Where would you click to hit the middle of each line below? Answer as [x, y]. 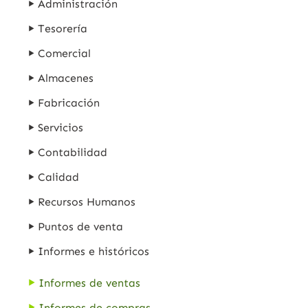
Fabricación [69, 102]
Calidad [59, 177]
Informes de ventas [90, 283]
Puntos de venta [81, 226]
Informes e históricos [94, 251]
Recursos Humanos [87, 201]
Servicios [61, 127]
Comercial [65, 53]
